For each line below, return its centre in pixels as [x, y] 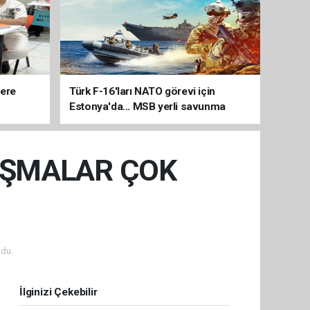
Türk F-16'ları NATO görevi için [142, 91]
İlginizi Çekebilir [58, 292]
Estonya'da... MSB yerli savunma [147, 106]
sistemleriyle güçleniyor [127, 121]
